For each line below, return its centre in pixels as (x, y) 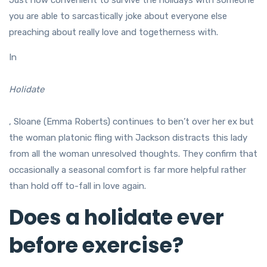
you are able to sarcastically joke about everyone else (118, 16)
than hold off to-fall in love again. (77, 186)
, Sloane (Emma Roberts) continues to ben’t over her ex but (131, 122)
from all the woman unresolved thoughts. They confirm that (133, 154)
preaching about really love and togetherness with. (114, 32)
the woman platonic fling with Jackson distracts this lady (128, 138)
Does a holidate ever (117, 218)
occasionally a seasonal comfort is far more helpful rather (128, 170)
